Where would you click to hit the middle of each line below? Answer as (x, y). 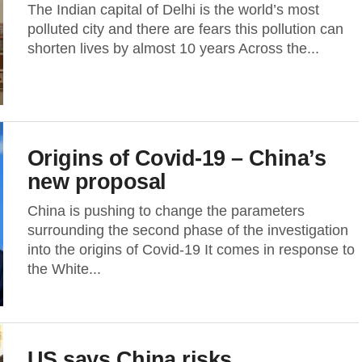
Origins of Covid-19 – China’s (177, 158)
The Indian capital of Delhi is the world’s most (173, 10)
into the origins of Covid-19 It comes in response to (191, 250)
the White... (64, 269)
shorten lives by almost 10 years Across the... (173, 48)
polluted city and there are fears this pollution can (185, 29)
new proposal (97, 181)
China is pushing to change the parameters (166, 211)
